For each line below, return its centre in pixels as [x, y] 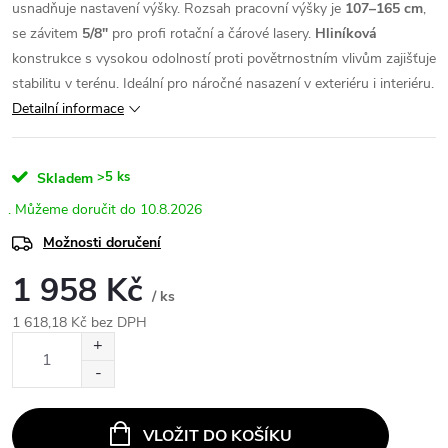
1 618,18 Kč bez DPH [79, 322]
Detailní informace [68, 108]
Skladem [63, 178]
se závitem [47, 33]
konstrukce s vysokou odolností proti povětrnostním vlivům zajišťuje [224, 58]
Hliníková [346, 33]
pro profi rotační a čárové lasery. [211, 33]
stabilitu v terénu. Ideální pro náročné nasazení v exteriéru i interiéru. [223, 83]
